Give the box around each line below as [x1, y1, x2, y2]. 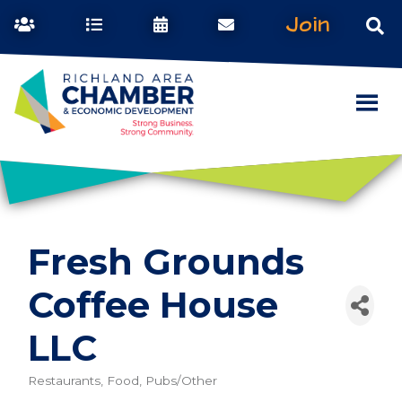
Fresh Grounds [28, 240, 304, 284]
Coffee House [28, 283, 278, 328]
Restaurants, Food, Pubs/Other [28, 373, 217, 389]
